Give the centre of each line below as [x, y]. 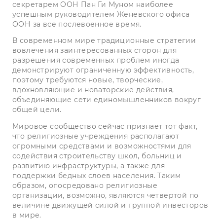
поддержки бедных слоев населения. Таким [97, 175]
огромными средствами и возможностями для [102, 146]
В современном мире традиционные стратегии [104, 41]
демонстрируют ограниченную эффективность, [103, 70]
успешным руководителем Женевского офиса [101, 15]
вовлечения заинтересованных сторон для [94, 51]
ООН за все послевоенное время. [77, 24]
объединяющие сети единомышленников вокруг [107, 100]
